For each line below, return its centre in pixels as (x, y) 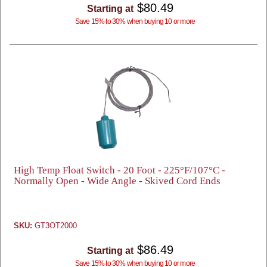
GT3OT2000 (55, 226)
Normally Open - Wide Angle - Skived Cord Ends (117, 181)
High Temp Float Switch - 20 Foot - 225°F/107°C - (119, 170)
